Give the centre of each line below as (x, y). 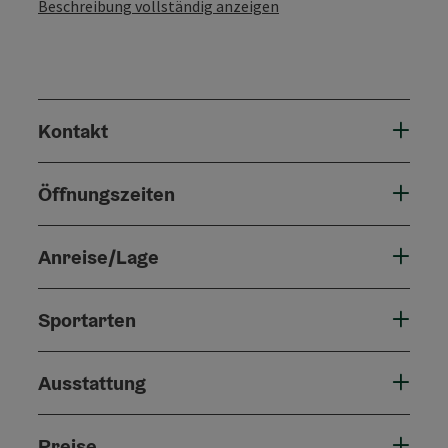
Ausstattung (92, 382)
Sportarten (87, 319)
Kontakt (73, 130)
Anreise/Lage (98, 256)
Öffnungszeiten (106, 193)
